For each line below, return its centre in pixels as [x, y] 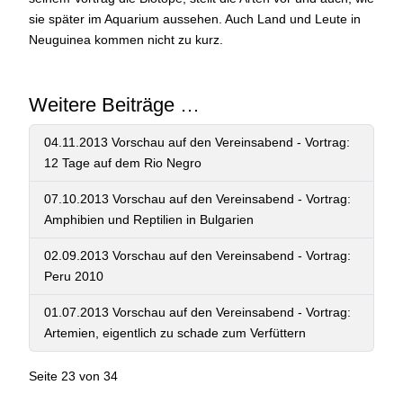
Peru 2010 [74, 276]
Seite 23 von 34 [73, 376]
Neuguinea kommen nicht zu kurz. [126, 39]
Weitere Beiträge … [114, 104]
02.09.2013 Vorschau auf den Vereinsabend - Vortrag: [197, 255]
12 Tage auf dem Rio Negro [123, 162]
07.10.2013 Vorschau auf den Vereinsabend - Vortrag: [197, 198]
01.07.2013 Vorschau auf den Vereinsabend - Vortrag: [197, 312]
